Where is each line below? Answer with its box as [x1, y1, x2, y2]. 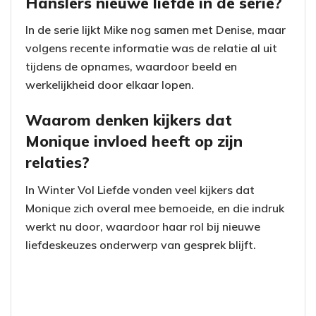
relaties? [25, 152, 90, 172]
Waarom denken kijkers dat [25, 110, 232, 130]
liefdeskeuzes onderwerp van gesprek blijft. [25, 237, 256, 252]
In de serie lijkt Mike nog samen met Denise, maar [25, 23, 286, 37]
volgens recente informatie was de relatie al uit [25, 41, 277, 56]
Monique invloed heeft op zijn [25, 131, 243, 151]
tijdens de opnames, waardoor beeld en [25, 59, 237, 74]
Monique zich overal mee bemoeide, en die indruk [25, 200, 284, 215]
